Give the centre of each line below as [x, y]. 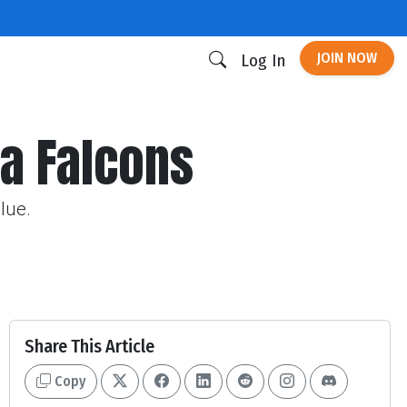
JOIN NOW [347, 58]
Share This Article [89, 346]
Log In [263, 60]
